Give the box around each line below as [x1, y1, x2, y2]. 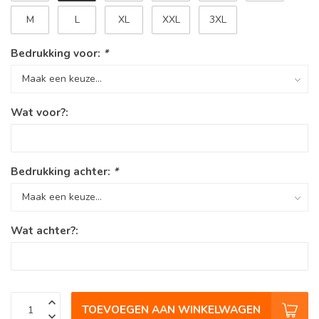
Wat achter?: [11, 223, 78, 239]
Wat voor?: [11, 105, 68, 120]
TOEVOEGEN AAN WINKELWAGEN [82, 302, 261, 318]
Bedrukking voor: [11, 46, 103, 61]
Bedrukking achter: [11, 164, 113, 179]
